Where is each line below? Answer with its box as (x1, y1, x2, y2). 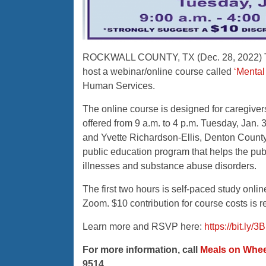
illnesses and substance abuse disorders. (82, 161, 256, 172)
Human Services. (82, 81, 155, 91)
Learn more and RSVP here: (82, 221, 204, 232)
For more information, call (82, 245, 200, 255)
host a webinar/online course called (82, 66, 234, 77)
